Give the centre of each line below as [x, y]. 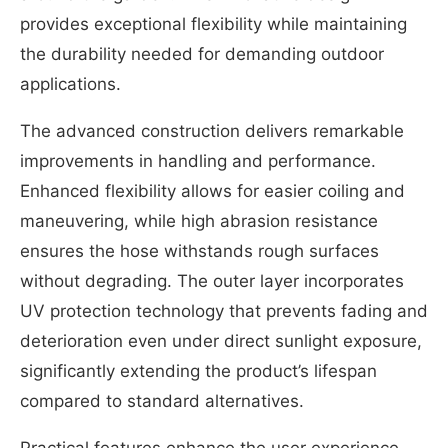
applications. [70, 83]
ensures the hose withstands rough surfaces [199, 250]
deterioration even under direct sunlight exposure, [221, 340]
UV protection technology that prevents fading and [224, 310]
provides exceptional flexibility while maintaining [213, 23]
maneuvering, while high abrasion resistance [199, 220]
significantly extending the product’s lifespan [198, 370]
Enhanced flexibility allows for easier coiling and [212, 190]
